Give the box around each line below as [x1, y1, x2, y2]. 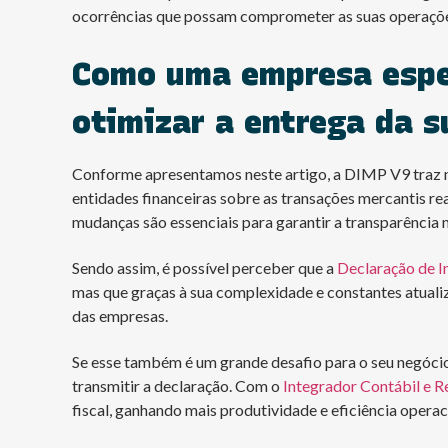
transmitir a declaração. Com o [72, 375, 283, 395]
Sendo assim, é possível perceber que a [72, 257, 337, 277]
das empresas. [72, 305, 168, 325]
